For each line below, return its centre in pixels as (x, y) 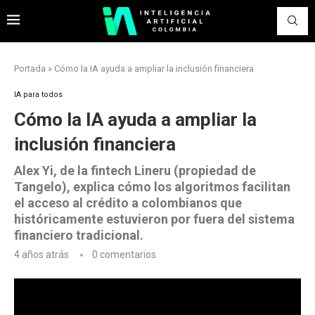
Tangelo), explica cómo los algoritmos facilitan (152, 187)
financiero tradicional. (79, 235)
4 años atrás (41, 255)
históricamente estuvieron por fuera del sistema (154, 219)
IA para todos (38, 95)
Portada (30, 69)
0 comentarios (124, 255)
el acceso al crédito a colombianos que (128, 203)
